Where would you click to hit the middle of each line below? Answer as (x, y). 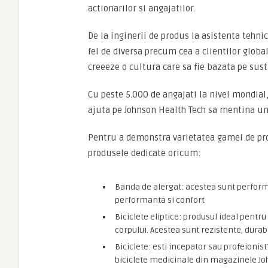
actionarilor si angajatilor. (141, 8)
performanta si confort (160, 200)
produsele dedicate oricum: (144, 153)
